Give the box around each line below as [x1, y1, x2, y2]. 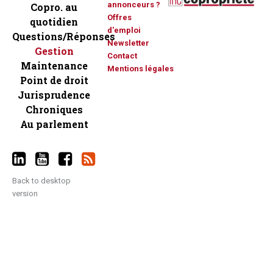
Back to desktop [12, 176, 71, 186]
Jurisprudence [18, 88, 90, 102]
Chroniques [25, 103, 83, 116]
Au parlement [19, 118, 88, 131]
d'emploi [107, 26, 141, 35]
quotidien [30, 15, 78, 29]
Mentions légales [107, 64, 174, 74]
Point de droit [19, 74, 88, 87]
